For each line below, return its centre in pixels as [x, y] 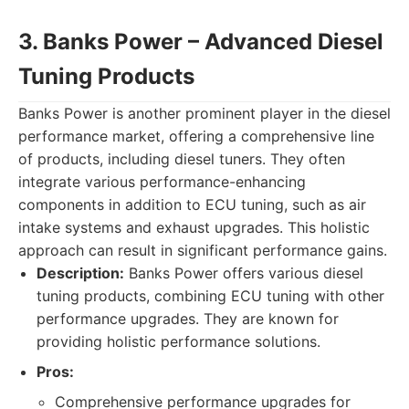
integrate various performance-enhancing [162, 182]
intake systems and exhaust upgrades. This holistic [194, 227]
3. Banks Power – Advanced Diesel [201, 42]
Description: [80, 273]
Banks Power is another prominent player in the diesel [204, 113]
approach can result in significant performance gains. [203, 250]
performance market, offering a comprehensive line [196, 136]
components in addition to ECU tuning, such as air [192, 204]
